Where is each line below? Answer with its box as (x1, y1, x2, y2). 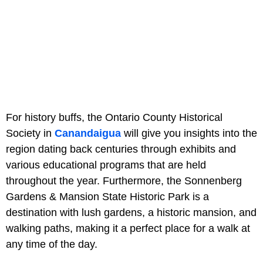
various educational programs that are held (6, 159, 206, 171)
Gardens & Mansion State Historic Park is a (6, 191, 209, 203)
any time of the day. (6, 238, 97, 251)
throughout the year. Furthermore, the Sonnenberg (6, 175, 242, 187)
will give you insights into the (124, 127, 257, 140)
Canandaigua (55, 127, 124, 140)
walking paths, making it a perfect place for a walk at (6, 222, 250, 235)
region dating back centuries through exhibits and (6, 143, 236, 156)
